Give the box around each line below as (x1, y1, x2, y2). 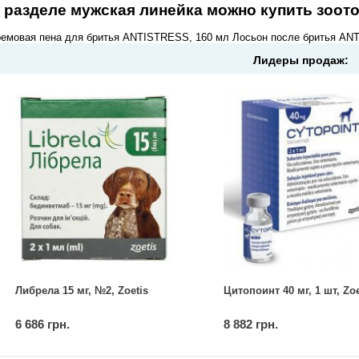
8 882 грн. (224, 317, 279, 331)
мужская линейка (70, 2, 203, 18)
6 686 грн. (15, 317, 71, 331)
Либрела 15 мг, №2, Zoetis (15, 284, 149, 296)
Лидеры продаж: (253, 53, 349, 67)
